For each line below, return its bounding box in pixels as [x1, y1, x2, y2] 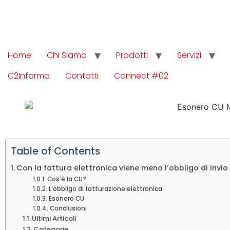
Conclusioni [49, 204, 88, 213]
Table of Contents [11, 144, 100, 158]
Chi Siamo [47, 49, 87, 61]
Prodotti [116, 49, 148, 61]
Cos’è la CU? [47, 175, 86, 183]
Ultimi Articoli [32, 213, 76, 223]
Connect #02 [114, 70, 168, 82]
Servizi [177, 49, 201, 61]
